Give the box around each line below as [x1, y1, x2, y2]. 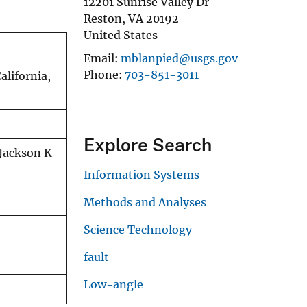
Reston [84, 11, 122, 25]
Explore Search [84, 134, 212, 156]
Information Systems [84, 167, 199, 182]
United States [84, 27, 158, 42]
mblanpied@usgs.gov [121, 51, 238, 65]
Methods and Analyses [84, 195, 206, 209]
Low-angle [84, 277, 143, 291]
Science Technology [84, 222, 192, 236]
